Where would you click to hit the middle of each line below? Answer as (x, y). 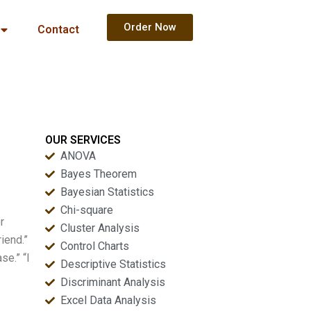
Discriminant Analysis (113, 282)
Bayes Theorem (99, 174)
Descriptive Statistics (114, 264)
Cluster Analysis (100, 228)
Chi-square (87, 210)
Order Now (150, 27)
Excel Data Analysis (109, 300)
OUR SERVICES (83, 140)
